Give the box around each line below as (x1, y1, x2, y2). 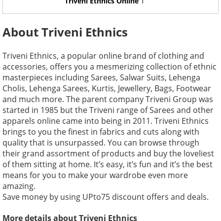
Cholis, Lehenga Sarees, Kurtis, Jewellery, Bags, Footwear (2, 82, 211, 94)
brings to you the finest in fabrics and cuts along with (2, 126, 199, 137)
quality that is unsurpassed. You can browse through (2, 137, 199, 148)
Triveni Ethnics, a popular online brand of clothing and (2, 50, 204, 61)
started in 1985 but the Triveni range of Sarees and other (2, 104, 214, 115)
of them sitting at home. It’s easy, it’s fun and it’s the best (2, 158, 213, 170)
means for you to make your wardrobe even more (2, 169, 188, 181)
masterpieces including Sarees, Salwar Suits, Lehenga (2, 72, 200, 83)
